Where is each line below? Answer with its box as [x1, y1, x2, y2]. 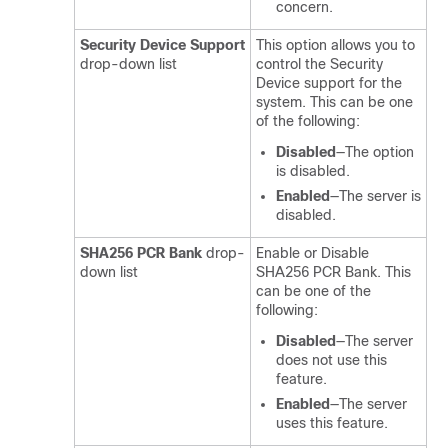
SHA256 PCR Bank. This [256, 264, 411, 280]
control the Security [256, 56, 383, 72]
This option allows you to [256, 37, 415, 53]
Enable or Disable [256, 245, 369, 261]
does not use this [276, 352, 387, 368]
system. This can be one [256, 94, 413, 110]
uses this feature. [276, 415, 388, 431]
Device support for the [256, 75, 402, 91]
